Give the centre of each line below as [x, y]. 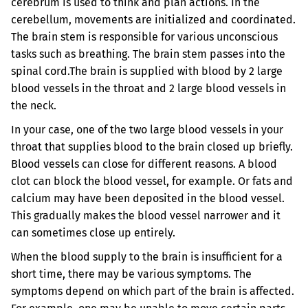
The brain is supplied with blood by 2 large [176, 71]
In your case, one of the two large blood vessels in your [147, 130]
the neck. [34, 106]
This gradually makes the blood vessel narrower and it [146, 216]
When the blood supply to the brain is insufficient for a [147, 257]
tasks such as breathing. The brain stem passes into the [148, 54]
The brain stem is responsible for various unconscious [144, 37]
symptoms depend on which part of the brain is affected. [153, 291]
